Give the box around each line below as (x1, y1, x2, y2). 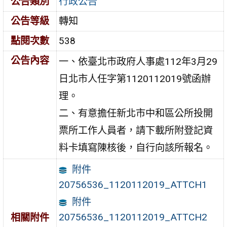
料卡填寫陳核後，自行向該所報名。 (59, 142, 213, 154)
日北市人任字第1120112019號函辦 (59, 73, 211, 85)
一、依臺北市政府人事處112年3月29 (59, 56, 218, 68)
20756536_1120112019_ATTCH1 (59, 179, 208, 191)
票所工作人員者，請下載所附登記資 (59, 125, 213, 137)
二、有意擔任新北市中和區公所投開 (59, 107, 213, 120)
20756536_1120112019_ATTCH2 (59, 211, 208, 223)
